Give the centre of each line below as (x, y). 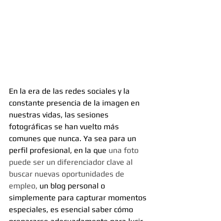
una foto (125, 150)
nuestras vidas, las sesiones (60, 115)
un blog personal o (73, 186)
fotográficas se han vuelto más (65, 127)
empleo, (24, 186)
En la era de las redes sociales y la (70, 91)
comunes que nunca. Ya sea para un (74, 139)
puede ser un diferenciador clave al (72, 162)
